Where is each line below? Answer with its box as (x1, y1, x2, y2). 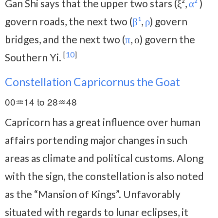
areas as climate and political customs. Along (5, 151, 203, 164)
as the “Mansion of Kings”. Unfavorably (5, 187, 181, 200)
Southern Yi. (5, 51, 63, 63)
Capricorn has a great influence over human (5, 115, 200, 128)
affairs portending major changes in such (5, 133, 187, 146)
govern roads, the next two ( (5, 15, 132, 27)
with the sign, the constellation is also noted (5, 169, 204, 182)
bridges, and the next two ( (5, 33, 125, 45)
